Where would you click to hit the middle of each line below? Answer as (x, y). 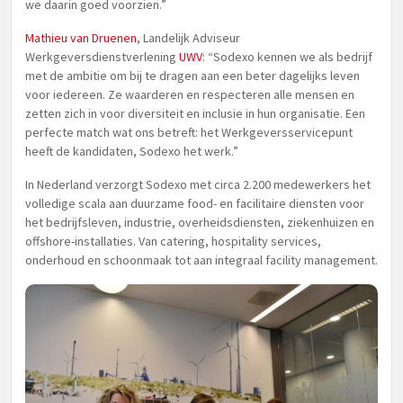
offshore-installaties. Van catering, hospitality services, (173, 241)
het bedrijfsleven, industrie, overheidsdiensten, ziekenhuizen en (200, 222)
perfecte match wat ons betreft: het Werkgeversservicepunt (189, 132)
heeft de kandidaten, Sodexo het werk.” (132, 151)
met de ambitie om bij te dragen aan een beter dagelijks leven (193, 76)
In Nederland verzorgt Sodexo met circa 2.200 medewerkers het (198, 184)
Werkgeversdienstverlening (101, 57)
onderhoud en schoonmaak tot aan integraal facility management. (201, 260)
